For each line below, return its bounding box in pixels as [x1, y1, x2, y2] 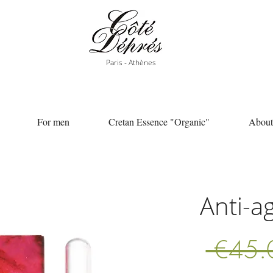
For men [37, 115, 69, 129]
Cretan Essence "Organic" [108, 115, 210, 129]
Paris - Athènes [106, 57, 156, 68]
